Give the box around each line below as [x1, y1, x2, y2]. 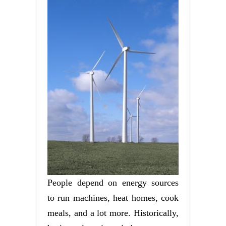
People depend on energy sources [47, 178, 179, 188]
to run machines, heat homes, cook [47, 193, 179, 203]
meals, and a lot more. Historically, [47, 208, 179, 218]
